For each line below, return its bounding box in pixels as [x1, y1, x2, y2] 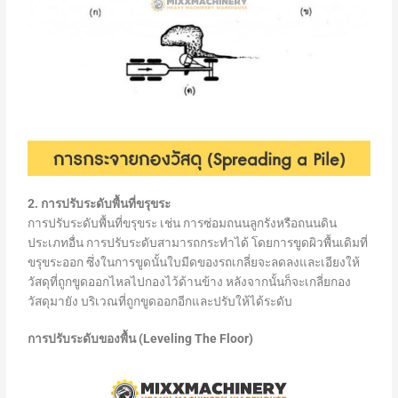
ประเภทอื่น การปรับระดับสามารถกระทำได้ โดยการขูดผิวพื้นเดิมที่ [28, 235, 369, 251]
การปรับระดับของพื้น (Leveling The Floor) [28, 331, 254, 346]
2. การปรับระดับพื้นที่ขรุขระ [28, 196, 171, 211]
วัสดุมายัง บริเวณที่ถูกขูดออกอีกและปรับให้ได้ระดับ [28, 294, 293, 309]
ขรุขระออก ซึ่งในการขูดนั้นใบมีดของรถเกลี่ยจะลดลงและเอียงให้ [28, 255, 361, 270]
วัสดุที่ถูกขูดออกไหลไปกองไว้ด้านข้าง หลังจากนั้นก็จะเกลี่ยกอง [28, 275, 352, 290]
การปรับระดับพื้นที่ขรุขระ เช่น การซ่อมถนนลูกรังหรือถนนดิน [28, 216, 338, 231]
